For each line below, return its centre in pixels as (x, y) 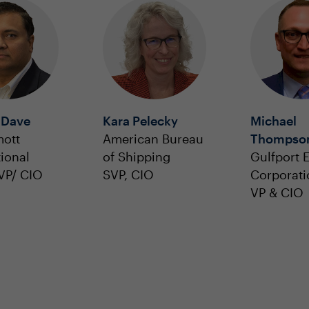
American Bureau (153, 139)
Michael (273, 121)
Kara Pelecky (140, 121)
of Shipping (137, 157)
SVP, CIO (128, 175)
